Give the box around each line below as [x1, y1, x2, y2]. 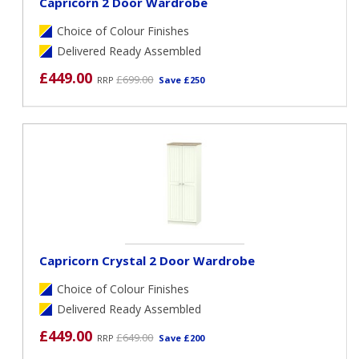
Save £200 [159, 331, 205, 344]
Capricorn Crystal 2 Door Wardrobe [39, 252, 256, 268]
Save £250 [159, 73, 205, 86]
